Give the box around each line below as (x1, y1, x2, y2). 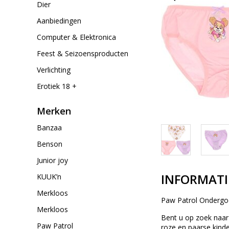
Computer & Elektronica (37, 32, 116, 42)
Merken (37, 105, 71, 117)
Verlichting (37, 65, 71, 75)
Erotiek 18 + (37, 81, 77, 91)
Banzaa (37, 123, 62, 132)
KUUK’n (37, 172, 61, 181)
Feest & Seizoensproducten (37, 49, 128, 58)
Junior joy (37, 155, 68, 165)
